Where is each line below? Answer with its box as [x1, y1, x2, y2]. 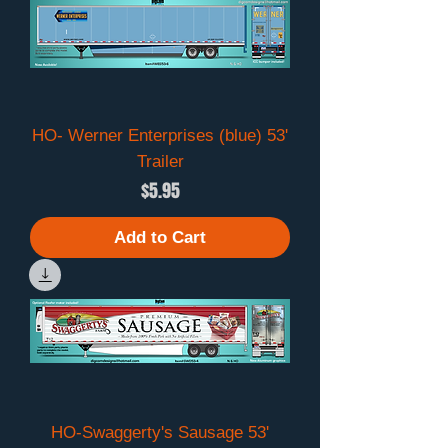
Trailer [136, 151, 184, 171]
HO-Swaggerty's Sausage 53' [51, 423, 269, 443]
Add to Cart [114, 227, 206, 247]
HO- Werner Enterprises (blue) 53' [32, 125, 288, 145]
